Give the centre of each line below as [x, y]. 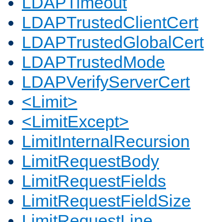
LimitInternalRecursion [106, 141]
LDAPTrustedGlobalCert [113, 42]
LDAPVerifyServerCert [106, 82]
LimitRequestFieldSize [106, 201]
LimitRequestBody [90, 161]
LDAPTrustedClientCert [110, 23]
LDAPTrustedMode [93, 62]
